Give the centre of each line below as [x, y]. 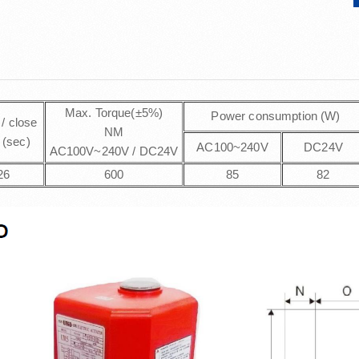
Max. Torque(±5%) [114, 113]
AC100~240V [232, 147]
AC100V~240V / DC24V [114, 151]
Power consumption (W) [274, 116]
